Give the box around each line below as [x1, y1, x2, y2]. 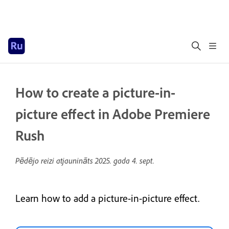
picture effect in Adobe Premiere [15, 105, 210, 123]
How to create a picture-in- [15, 84, 175, 101]
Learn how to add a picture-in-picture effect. [15, 192, 199, 204]
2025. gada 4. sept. [95, 155, 154, 166]
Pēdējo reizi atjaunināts [15, 155, 95, 166]
